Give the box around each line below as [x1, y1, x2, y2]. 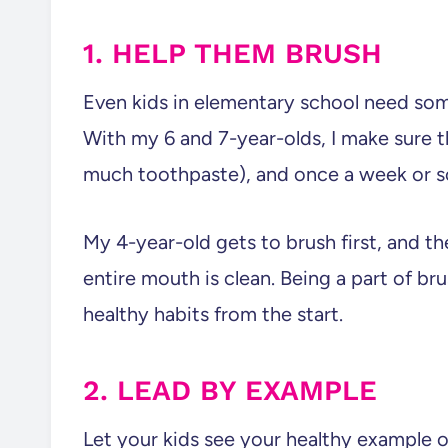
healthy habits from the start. [83, 302, 343, 326]
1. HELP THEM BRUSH [83, 37, 382, 70]
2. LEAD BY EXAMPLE [83, 374, 377, 407]
